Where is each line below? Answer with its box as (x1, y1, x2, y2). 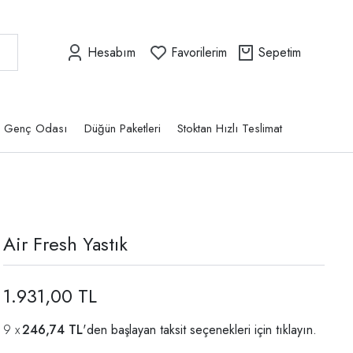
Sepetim (258, 43, 301, 61)
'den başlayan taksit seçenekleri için (83, 321, 276, 340)
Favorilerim (171, 43, 227, 61)
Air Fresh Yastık (3, 230, 128, 258)
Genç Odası (4, 120, 68, 138)
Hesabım (87, 43, 136, 61)
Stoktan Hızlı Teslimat (177, 120, 283, 138)
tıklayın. (276, 321, 317, 340)
